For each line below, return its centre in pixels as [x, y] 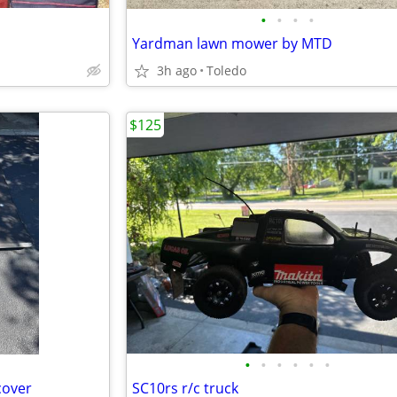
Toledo [226, 70]
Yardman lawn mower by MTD [232, 43]
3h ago [177, 70]
